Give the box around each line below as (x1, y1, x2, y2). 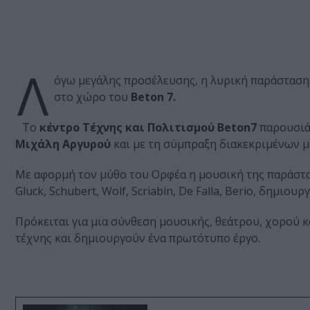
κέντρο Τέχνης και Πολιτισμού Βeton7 (39, 120, 257, 136)
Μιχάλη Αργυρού (15, 136, 111, 152)
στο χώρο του (54, 89, 131, 105)
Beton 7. (131, 89, 176, 105)
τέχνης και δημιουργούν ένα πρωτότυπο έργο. (15, 230, 260, 246)
